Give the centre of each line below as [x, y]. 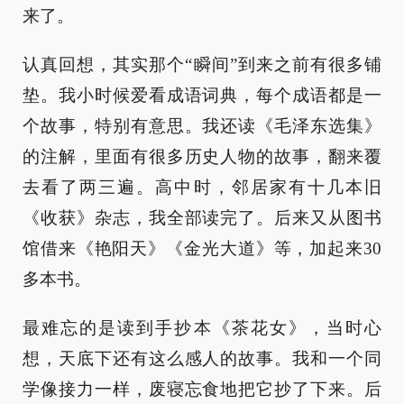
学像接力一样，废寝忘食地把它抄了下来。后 [202, 389]
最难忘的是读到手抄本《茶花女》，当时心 [202, 327]
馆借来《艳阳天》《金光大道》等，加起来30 [202, 248]
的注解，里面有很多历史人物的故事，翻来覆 [202, 156]
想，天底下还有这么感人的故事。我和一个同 [202, 358]
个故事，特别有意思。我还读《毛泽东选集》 [202, 125]
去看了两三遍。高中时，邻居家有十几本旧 [202, 187]
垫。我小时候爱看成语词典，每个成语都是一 [202, 95]
